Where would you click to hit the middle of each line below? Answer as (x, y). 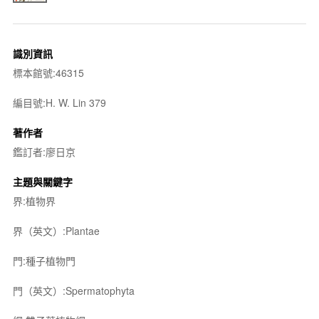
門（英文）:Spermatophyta (73, 290)
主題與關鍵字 (42, 181)
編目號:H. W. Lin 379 (59, 102)
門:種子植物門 (44, 260)
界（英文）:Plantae (56, 230)
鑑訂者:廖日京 (44, 151)
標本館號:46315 (48, 72)
